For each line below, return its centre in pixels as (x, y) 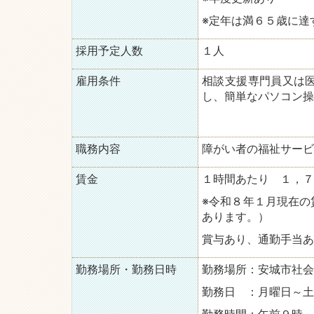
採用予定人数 (109, 50)
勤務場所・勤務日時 (126, 269)
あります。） (235, 217)
